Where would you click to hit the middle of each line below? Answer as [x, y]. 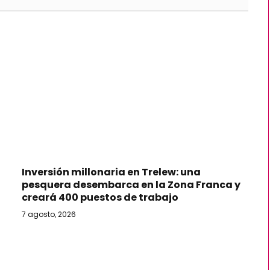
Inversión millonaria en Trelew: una [111, 172]
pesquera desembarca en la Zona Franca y [131, 184]
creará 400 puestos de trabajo [100, 197]
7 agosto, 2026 [49, 214]
